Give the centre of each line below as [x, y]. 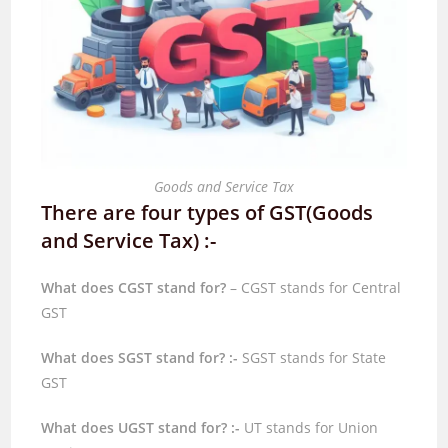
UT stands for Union [309, 427]
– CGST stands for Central [316, 287]
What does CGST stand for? [136, 287]
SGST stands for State [312, 357]
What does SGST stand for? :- [140, 357]
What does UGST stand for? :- [141, 427]
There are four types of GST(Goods [207, 212]
